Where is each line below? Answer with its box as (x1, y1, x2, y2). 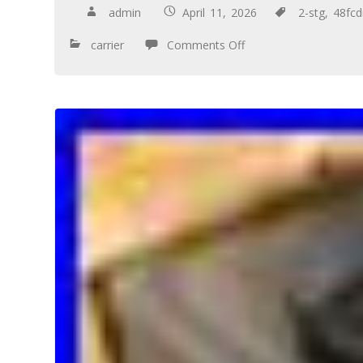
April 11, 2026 (182, 4, 257, 20)
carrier (91, 36, 125, 53)
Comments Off (167, 36, 246, 53)
